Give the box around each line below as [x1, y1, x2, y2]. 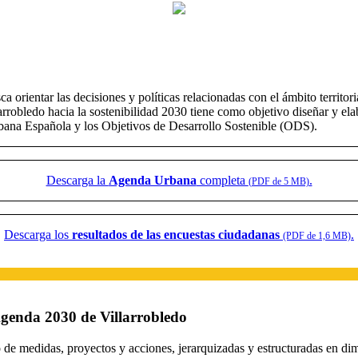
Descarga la [46, 173, 109, 188]
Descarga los [4, 228, 72, 242]
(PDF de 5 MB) [248, 176, 309, 188]
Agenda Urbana [108, 173, 197, 188]
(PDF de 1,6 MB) [283, 230, 351, 242]
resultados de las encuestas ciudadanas [72, 228, 280, 242]
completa [196, 173, 249, 188]
